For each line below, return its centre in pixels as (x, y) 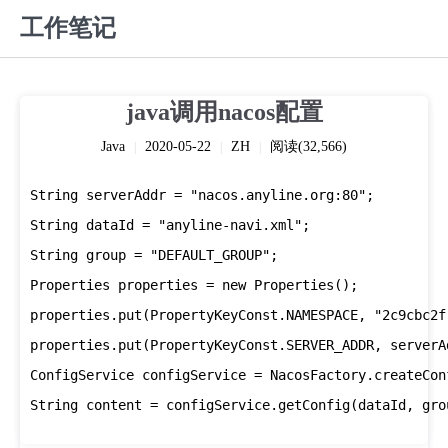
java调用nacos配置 (224, 112)
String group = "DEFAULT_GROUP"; (154, 255)
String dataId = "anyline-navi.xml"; (170, 225)
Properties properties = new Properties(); (194, 285)
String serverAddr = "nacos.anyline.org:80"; (202, 195)
